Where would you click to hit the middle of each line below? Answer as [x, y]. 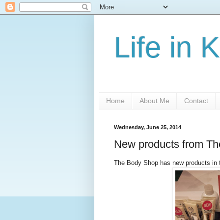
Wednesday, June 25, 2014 [148, 127]
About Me [154, 101]
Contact [196, 101]
